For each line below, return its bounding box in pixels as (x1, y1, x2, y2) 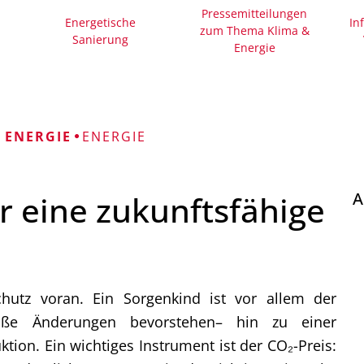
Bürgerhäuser (241, 19, 335, 40)
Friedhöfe (241, 63, 306, 84)
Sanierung (72, 31, 129, 47)
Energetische (65, 14, 136, 30)
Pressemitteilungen (201, 6, 308, 21)
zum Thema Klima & (199, 23, 310, 38)
